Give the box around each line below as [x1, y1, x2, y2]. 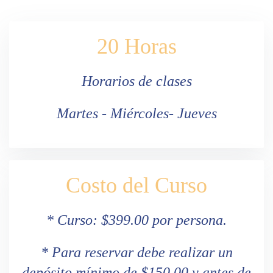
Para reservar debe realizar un [51, 244, 233, 260]
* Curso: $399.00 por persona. [46, 211, 227, 228]
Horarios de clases [81, 73, 192, 89]
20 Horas [96, 34, 177, 58]
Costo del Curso [66, 172, 207, 197]
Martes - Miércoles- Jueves [56, 105, 217, 121]
